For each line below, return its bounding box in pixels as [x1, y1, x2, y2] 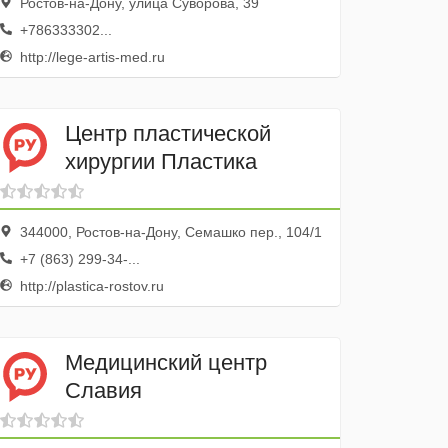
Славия [65, 377, 143, 403]
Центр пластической [65, 120, 272, 146]
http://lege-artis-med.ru [16, 49, 166, 65]
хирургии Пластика [65, 148, 258, 174]
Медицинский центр [65, 349, 268, 375]
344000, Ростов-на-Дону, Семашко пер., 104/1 [16, 224, 323, 240]
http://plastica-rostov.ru [16, 278, 165, 294]
